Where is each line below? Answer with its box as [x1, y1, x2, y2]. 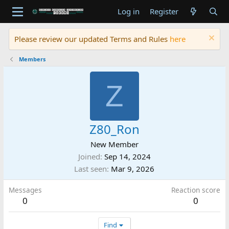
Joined [78, 151, 100, 162]
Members [19, 55, 46, 63]
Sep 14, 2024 [104, 151, 151, 162]
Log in [117, 6, 140, 16]
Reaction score [171, 185, 221, 195]
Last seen [74, 164, 107, 174]
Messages [8, 185, 42, 195]
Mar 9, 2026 [111, 164, 155, 174]
